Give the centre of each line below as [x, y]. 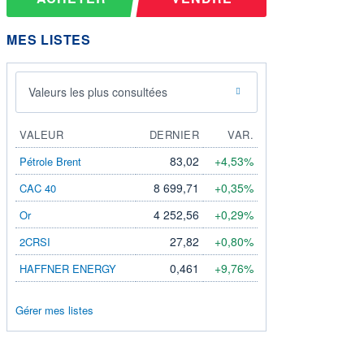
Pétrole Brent [50, 161]
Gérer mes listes [54, 310]
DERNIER [174, 134]
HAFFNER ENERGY [68, 268]
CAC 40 [38, 188]
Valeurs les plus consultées [98, 91]
